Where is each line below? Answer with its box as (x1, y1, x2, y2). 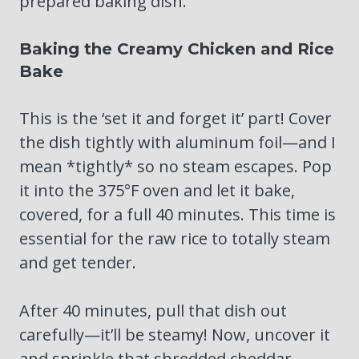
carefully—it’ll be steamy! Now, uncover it (19, 324, 330, 346)
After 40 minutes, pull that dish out (19, 300, 287, 322)
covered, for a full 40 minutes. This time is (19, 204, 336, 226)
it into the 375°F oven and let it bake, (19, 179, 295, 202)
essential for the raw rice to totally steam (19, 228, 330, 250)
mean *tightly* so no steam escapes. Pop (19, 155, 332, 178)
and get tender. (19, 252, 136, 274)
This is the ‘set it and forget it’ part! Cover (19, 107, 332, 130)
